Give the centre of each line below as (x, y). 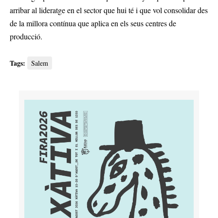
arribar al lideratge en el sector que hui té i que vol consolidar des (109, 10)
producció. (26, 36)
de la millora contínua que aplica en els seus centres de (93, 23)
